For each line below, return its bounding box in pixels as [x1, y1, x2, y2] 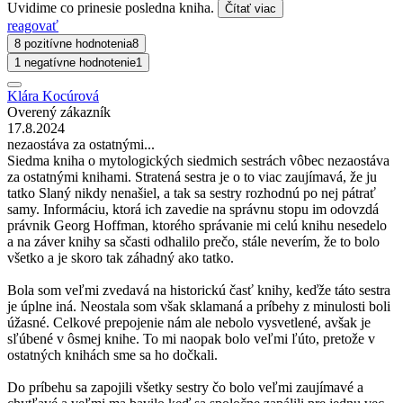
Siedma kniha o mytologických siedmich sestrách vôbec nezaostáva [7, 152, 390, 168]
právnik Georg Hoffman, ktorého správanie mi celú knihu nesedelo [7, 217, 387, 233]
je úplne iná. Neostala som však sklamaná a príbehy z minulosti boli [7, 298, 390, 314]
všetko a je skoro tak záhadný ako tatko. [7, 249, 234, 265]
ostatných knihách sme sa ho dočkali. [7, 346, 218, 363]
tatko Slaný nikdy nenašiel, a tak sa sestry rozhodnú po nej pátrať [7, 184, 376, 201]
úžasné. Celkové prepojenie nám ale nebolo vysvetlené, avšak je [7, 314, 371, 330]
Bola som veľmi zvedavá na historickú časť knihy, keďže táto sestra [7, 282, 390, 298]
